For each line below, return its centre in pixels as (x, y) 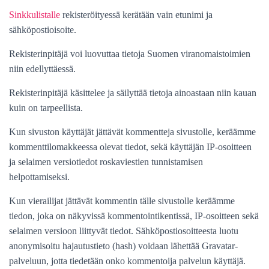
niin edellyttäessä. (42, 68)
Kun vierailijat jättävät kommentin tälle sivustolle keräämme (122, 201)
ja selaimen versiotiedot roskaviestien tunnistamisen (106, 162)
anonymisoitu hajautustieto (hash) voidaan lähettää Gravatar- (123, 246)
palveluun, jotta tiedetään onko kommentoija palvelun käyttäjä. (127, 261)
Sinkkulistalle (35, 14)
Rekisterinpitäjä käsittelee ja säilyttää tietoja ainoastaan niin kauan (133, 92)
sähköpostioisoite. (43, 29)
